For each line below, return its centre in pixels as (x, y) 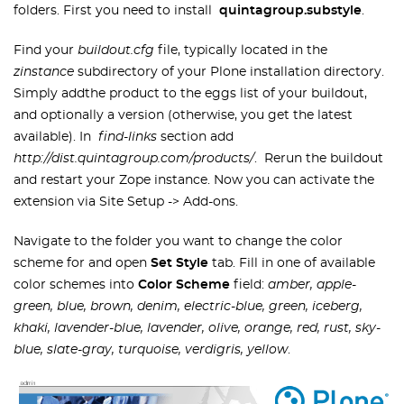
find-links (129, 137)
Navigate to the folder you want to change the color (178, 242)
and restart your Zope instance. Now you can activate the (194, 180)
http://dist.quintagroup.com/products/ (134, 159)
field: (249, 285)
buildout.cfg (116, 50)
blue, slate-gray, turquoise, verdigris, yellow (151, 350)
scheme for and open (82, 263)
